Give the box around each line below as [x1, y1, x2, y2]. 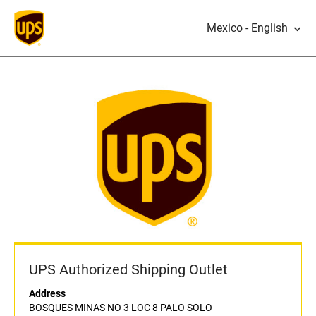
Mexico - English [207, 21, 288, 35]
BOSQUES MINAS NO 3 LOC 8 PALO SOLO [29, 302, 212, 314]
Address [29, 288, 66, 300]
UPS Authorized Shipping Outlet [29, 261, 228, 279]
